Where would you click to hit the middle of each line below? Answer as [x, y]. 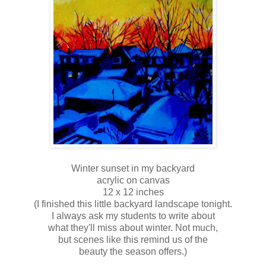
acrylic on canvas [133, 180]
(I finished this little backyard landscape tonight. [133, 204]
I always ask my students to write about [133, 216]
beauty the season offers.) [133, 252]
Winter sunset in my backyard [133, 169]
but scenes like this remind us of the [133, 240]
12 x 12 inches [133, 192]
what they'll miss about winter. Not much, [133, 228]
